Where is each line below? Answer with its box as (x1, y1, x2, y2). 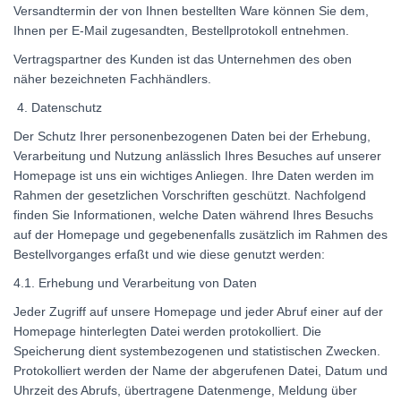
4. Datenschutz (13, 99, 102, 115)
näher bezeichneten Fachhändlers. (13, 71, 211, 86)
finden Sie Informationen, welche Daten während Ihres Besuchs (13, 207, 373, 222)
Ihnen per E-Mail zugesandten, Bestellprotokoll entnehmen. (13, 22, 349, 38)
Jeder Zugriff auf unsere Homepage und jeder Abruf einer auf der (13, 303, 383, 319)
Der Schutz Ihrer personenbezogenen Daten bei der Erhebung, (13, 128, 371, 143)
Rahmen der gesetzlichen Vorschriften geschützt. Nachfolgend (13, 187, 366, 202)
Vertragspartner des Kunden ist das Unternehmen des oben (13, 51, 352, 66)
